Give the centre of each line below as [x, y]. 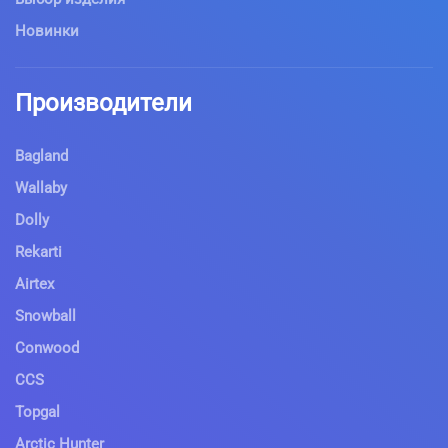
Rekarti [38, 252]
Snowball [45, 316]
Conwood [47, 348]
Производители [103, 103]
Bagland [41, 156]
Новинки [47, 31]
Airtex [34, 284]
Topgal [37, 412]
